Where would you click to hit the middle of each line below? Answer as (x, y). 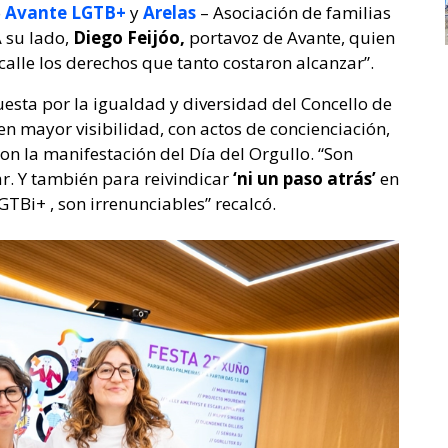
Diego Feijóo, (127, 38)
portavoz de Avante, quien (290, 38)
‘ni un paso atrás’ (304, 179)
